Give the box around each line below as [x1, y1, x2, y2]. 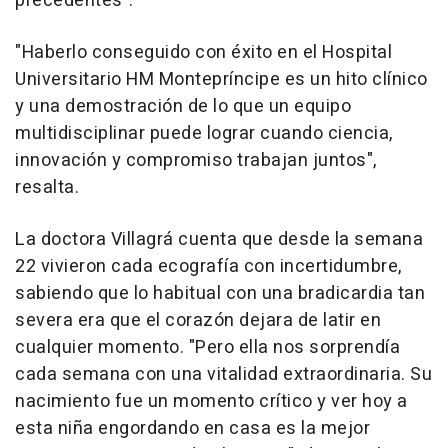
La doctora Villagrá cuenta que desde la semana [15, 226, 423, 254]
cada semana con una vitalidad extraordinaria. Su [15, 361, 432, 389]
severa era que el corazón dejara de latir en [15, 307, 381, 335]
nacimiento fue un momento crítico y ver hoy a [15, 388, 408, 416]
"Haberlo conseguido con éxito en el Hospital [15, 39, 392, 67]
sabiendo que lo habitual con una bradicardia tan [15, 280, 425, 308]
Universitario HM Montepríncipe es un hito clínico [15, 66, 428, 94]
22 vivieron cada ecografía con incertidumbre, [15, 253, 402, 281]
